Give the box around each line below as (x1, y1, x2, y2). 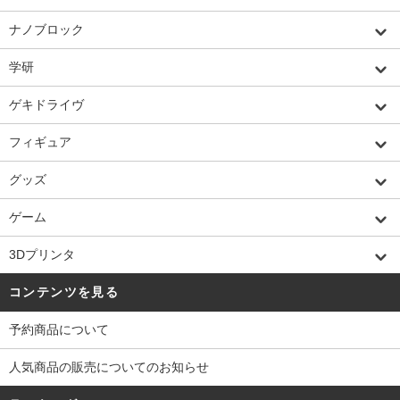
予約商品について (9, 321, 109, 337)
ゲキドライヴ (9, 96, 84, 112)
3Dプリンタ (9, 246, 75, 262)
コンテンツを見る (9, 284, 120, 299)
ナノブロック (9, 21, 84, 37)
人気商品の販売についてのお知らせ (9, 359, 209, 374)
